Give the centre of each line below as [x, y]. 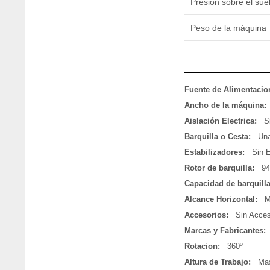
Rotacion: [202, 246]
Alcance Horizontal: [221, 199]
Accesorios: [206, 215]
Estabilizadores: [214, 152]
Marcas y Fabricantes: [225, 231]
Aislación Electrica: [220, 121]
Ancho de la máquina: [225, 105]
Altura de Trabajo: [217, 262]
